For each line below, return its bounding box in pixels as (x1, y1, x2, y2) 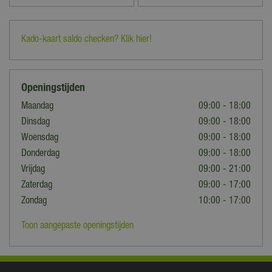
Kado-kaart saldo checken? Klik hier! (21, 35, 152, 45)
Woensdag (21, 133, 58, 143)
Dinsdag (21, 117, 50, 127)
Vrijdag (21, 165, 45, 175)
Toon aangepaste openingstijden (21, 221, 134, 231)
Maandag (21, 101, 53, 112)
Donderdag (21, 149, 59, 159)
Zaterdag (21, 180, 52, 191)
